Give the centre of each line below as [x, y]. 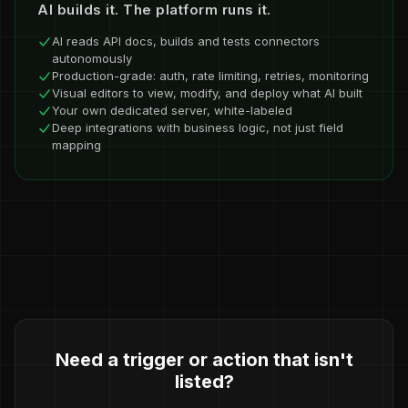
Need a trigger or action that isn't [204, 360]
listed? [204, 382]
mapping [76, 145]
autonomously [92, 58]
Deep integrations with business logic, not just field [198, 127]
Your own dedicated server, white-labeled [172, 110]
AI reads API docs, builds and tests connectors [186, 41]
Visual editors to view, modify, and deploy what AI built [207, 93]
